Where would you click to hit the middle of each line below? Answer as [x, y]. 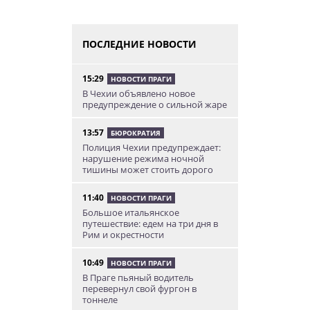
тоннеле [100, 299]
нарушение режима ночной [143, 158]
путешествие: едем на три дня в [150, 223]
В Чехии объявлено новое [139, 93]
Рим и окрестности [123, 234]
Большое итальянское [131, 212]
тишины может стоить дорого [148, 169]
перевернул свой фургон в [139, 288]
